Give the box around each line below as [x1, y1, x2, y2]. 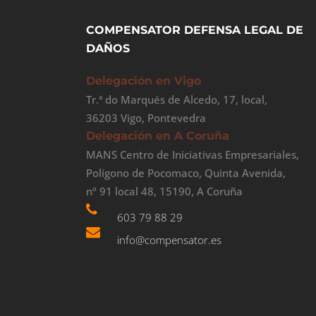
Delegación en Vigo [86, 73, 201, 87]
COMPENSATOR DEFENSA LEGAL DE [86, 23, 303, 37]
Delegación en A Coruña [86, 128, 229, 142]
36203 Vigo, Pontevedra [86, 110, 206, 125]
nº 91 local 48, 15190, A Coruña [86, 183, 243, 198]
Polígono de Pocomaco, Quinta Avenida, [86, 165, 286, 180]
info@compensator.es [117, 232, 221, 247]
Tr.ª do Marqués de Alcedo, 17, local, [86, 92, 267, 107]
